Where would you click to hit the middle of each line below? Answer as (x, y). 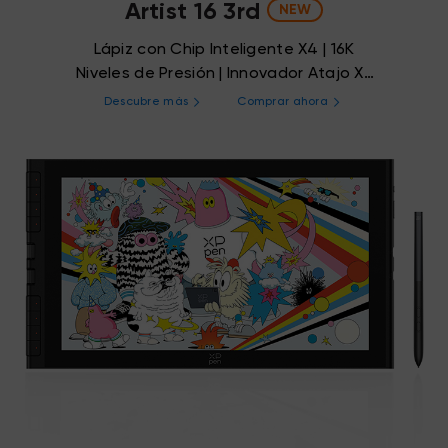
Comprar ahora (282, 101)
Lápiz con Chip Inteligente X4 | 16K (224, 49)
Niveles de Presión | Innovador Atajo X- (224, 73)
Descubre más (146, 101)
